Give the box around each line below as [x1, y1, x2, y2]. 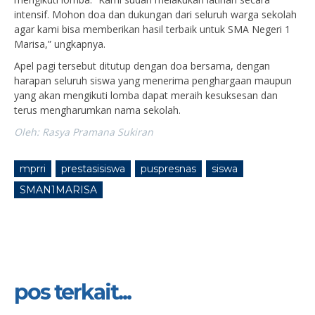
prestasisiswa [61, 162, 125, 176]
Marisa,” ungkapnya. [14, 37, 105, 51]
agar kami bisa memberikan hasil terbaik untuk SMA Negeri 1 [14, 22, 290, 37]
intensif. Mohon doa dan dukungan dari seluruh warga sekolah [14, 8, 297, 22]
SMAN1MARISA [20, 184, 97, 197]
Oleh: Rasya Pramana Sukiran [14, 125, 153, 139]
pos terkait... [14, 279, 131, 306]
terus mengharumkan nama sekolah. [14, 103, 181, 117]
